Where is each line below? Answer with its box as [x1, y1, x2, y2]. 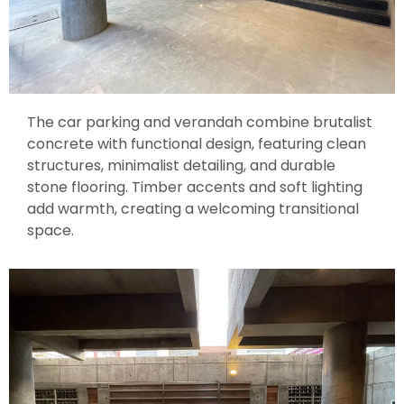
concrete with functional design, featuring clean [27, 133, 366, 154]
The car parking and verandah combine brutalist [27, 111, 372, 133]
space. [27, 219, 74, 241]
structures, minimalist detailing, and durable [27, 154, 335, 176]
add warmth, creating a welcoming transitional [27, 197, 359, 219]
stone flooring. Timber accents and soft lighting [27, 176, 363, 197]
